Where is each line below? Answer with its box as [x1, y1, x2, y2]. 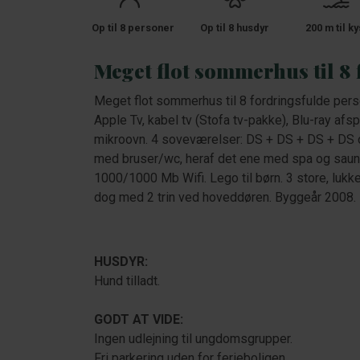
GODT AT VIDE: [94, 312, 183, 327]
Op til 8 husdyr [200, 22, 270, 34]
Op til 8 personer [91, 22, 174, 34]
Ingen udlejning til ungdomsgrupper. [94, 331, 292, 346]
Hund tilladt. [94, 273, 160, 288]
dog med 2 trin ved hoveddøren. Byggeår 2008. [94, 190, 356, 205]
